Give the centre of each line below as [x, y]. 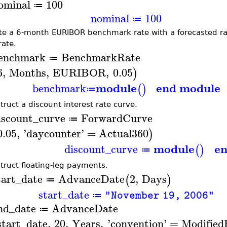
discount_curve [101, 149]
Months [27, 72]
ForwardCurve [117, 118]
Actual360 [124, 133]
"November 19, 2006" [159, 195]
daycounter [53, 133]
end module [188, 88]
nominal [110, 18]
